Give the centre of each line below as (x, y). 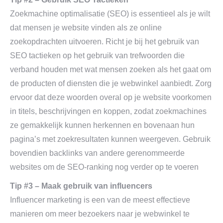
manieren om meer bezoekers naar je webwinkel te (100, 214)
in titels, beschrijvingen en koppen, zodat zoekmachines (108, 111)
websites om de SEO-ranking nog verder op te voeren (104, 167)
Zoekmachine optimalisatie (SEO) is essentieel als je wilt (110, 14)
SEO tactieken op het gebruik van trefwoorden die (97, 56)
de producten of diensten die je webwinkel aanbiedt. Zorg (111, 83)
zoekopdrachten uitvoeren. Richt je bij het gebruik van (105, 42)
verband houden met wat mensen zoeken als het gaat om (111, 69)
